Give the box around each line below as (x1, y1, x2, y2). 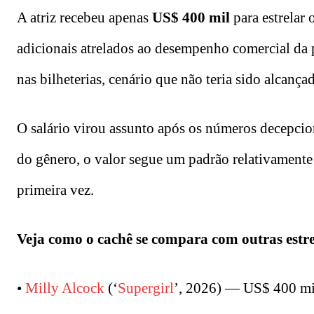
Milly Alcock (25, 279, 104, 296)
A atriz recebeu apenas (17, 8, 152, 26)
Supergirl (118, 279, 174, 296)
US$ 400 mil (152, 8, 230, 26)
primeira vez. (17, 181, 94, 198)
